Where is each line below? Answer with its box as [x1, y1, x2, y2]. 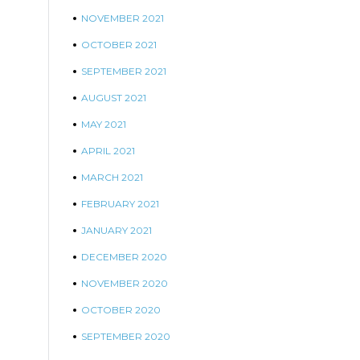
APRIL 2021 [81, 145, 135, 157]
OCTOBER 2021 [81, 39, 157, 51]
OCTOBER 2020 [81, 304, 161, 316]
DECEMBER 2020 [81, 251, 167, 263]
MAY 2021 [81, 118, 126, 130]
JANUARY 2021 [81, 224, 152, 236]
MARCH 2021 [81, 171, 143, 183]
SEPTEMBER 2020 [81, 330, 170, 342]
